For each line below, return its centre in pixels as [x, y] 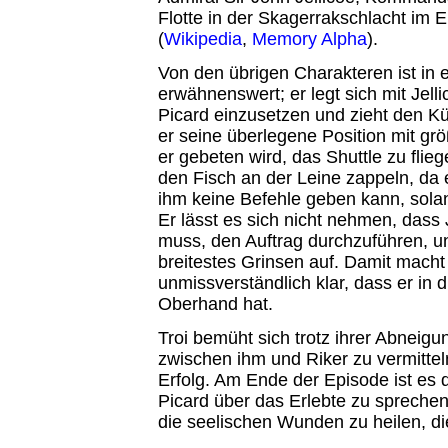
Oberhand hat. [215, 303]
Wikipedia [202, 38]
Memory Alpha [309, 38]
